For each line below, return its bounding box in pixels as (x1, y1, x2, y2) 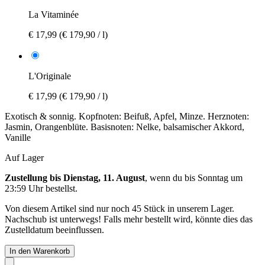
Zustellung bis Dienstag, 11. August (5, 172, 145, 183)
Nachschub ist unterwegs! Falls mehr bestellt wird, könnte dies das (5, 214, 253, 224)
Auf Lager (5, 152, 44, 163)
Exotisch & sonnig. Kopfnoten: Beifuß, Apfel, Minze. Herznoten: (5, 111, 249, 121)
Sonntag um (198, 172, 243, 183)
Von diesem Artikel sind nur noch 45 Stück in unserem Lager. (5, 203, 234, 214)
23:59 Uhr (5, 183, 43, 193)
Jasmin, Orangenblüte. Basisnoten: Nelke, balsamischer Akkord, (5, 121, 244, 132)
